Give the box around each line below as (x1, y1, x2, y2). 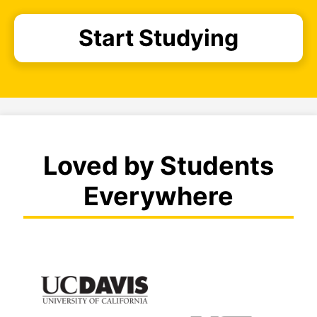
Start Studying (79, 23, 238, 52)
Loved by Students (43, 149, 274, 181)
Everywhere (83, 180, 234, 212)
